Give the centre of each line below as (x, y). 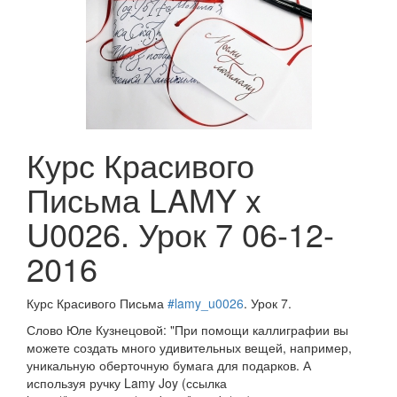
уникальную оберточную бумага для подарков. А (169, 366)
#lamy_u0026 (206, 304)
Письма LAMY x (144, 199)
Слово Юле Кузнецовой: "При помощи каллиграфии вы (187, 330)
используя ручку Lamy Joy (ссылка (127, 383)
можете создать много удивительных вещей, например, (189, 348)
